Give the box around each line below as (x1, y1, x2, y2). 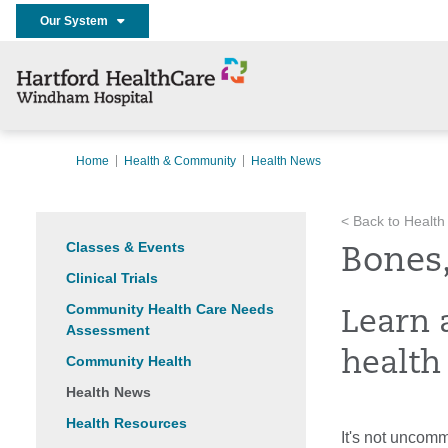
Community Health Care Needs (66, 301, 274, 317)
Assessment (66, 322, 150, 338)
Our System (40, 13, 117, 28)
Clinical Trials (66, 270, 158, 286)
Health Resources (66, 415, 187, 431)
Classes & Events (66, 239, 185, 255)
